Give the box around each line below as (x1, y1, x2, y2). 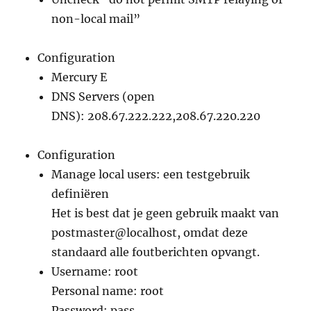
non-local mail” (51, 11, 141, 26)
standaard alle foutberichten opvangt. (51, 244, 260, 259)
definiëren (51, 186, 110, 201)
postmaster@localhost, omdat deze (51, 225, 249, 239)
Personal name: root (51, 283, 165, 298)
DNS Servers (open (51, 89, 155, 103)
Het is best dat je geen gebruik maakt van (51, 205, 280, 220)
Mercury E (51, 69, 108, 84)
